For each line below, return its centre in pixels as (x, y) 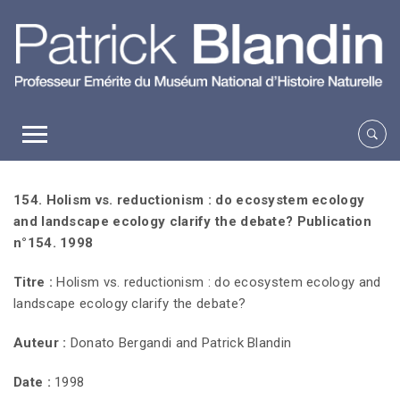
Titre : (33, 282)
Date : (32, 382)
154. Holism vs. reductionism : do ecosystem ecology (189, 200)
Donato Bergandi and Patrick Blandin (179, 342)
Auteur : (40, 342)
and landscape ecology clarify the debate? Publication (192, 221)
